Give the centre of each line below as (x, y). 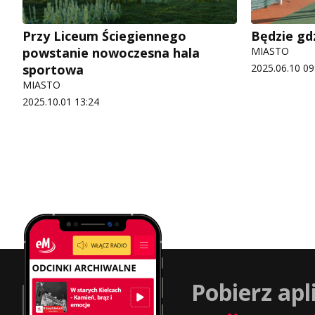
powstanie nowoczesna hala (111, 53)
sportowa (53, 70)
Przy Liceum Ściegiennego (104, 36)
